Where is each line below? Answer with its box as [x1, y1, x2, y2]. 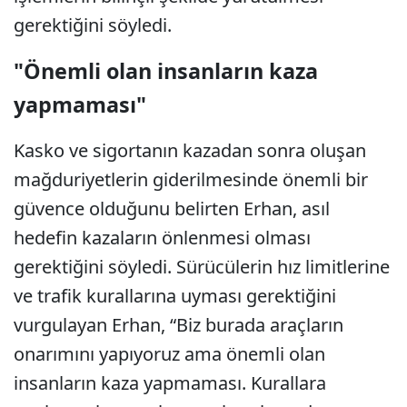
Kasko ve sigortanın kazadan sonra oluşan [14, 138, 366, 164]
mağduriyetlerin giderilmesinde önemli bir [14, 167, 368, 193]
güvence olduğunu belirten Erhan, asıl [14, 196, 330, 222]
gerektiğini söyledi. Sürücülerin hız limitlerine [14, 254, 390, 280]
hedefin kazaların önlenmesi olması [14, 225, 311, 251]
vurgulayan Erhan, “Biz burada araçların [14, 313, 343, 338]
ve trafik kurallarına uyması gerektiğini [14, 283, 336, 309]
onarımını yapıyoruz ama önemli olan [14, 342, 325, 367]
